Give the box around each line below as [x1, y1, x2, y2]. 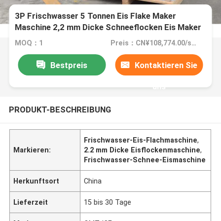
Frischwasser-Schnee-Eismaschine [84, 155, 206, 164]
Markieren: [13, 146, 51, 154]
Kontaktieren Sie [135, 60, 198, 70]
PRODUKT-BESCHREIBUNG [8, 104, 111, 114]
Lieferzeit [13, 198, 48, 206]
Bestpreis [50, 60, 87, 70]
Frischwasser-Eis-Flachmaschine [84, 136, 198, 144]
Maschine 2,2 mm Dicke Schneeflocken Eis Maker [15, 22, 202, 33]
